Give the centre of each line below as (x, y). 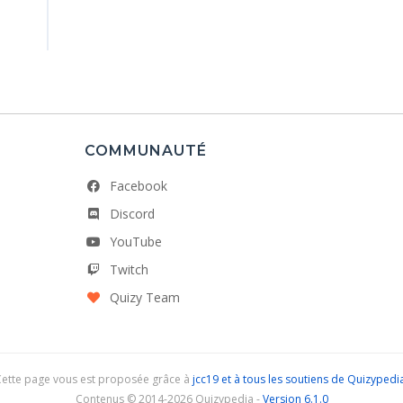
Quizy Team (145, 298)
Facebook (139, 186)
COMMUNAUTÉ (146, 151)
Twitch (129, 270)
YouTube (136, 242)
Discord (132, 214)
